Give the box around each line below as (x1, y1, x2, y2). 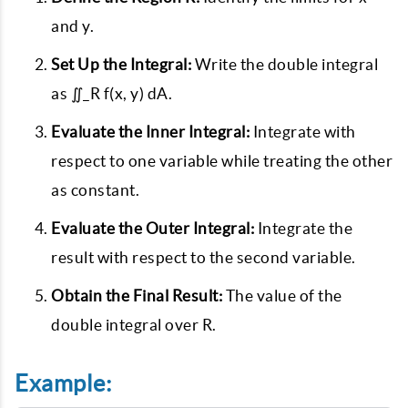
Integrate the (254, 219, 352, 237)
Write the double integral (191, 56, 378, 73)
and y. (51, 17, 94, 35)
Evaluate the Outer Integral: (51, 219, 254, 237)
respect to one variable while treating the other (51, 152, 393, 169)
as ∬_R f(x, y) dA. (51, 85, 172, 102)
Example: (15, 371, 111, 396)
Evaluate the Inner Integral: (51, 123, 250, 140)
